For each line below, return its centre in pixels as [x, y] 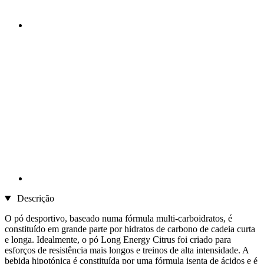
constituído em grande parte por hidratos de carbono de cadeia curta [130, 229]
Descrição [34, 199]
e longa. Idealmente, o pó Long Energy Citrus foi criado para [118, 240]
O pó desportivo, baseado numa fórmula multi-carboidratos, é [118, 219]
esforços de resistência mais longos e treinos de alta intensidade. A [127, 250]
